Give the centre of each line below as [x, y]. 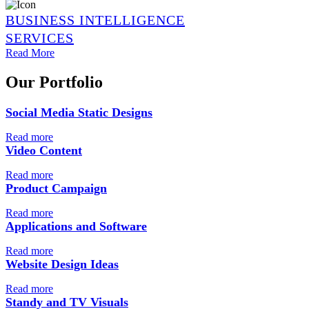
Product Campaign [56, 189]
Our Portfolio [54, 82]
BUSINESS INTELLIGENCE [95, 20]
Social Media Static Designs [79, 113]
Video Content [44, 151]
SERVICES [40, 38]
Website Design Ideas [62, 265]
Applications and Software [76, 227]
